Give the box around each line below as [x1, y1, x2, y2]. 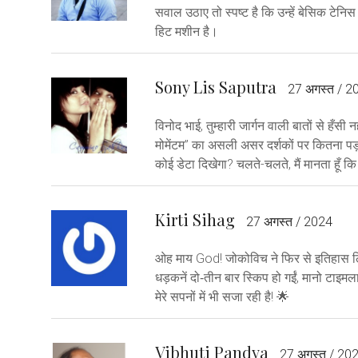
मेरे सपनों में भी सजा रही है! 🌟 [155, 288, 289, 304]
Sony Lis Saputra [155, 75, 276, 97]
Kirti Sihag [155, 208, 235, 230]
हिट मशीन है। [155, 23, 218, 39]
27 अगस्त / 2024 [246, 213, 332, 229]
